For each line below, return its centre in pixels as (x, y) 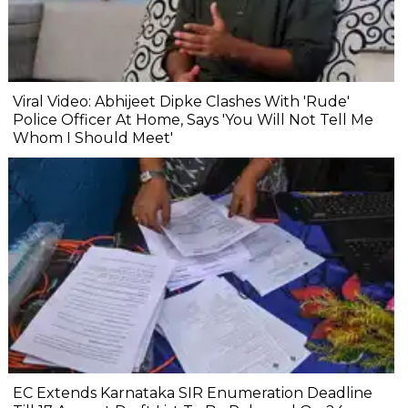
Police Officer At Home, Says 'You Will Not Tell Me (193, 119)
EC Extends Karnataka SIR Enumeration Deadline (193, 393)
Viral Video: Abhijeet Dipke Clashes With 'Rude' (181, 101)
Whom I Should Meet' (93, 138)
